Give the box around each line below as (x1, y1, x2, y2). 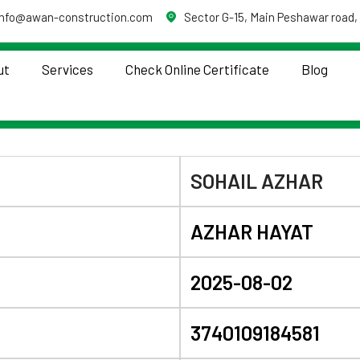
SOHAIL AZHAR (190, 168, 323, 193)
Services (41, 61, 93, 78)
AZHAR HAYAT (190, 219, 313, 243)
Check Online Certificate (125, 61, 269, 78)
